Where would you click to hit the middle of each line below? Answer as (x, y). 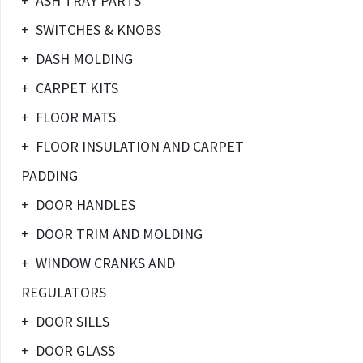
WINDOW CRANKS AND (104, 263)
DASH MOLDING (83, 59)
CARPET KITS (75, 88)
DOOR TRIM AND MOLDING (117, 234)
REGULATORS (64, 293)
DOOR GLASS (74, 351)
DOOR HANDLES (84, 205)
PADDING (49, 176)
